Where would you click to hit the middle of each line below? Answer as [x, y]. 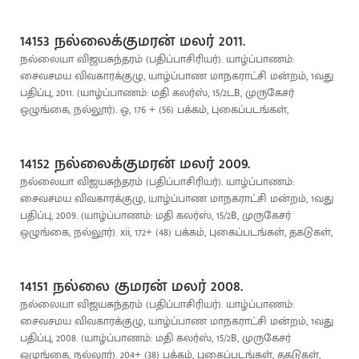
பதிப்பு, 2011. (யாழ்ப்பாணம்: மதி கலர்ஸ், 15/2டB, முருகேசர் [157, 93]
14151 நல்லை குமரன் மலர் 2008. [131, 286]
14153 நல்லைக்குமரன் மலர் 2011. [133, 41]
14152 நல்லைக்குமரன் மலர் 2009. [135, 163]
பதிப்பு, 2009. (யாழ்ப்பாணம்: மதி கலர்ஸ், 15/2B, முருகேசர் [155, 215]
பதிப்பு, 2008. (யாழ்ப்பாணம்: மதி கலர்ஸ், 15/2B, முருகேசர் [155, 338]
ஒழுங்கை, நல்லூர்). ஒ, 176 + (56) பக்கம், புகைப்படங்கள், [154, 109]
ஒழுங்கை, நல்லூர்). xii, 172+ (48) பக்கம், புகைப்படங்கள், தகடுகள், [176, 232]
